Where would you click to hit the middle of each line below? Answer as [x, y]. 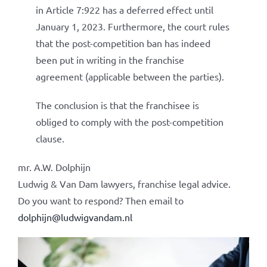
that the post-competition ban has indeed [123, 43]
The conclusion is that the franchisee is [117, 105]
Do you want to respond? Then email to [100, 200]
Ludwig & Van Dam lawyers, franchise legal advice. [124, 184]
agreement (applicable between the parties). [130, 76]
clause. [50, 138]
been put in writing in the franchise [110, 60]
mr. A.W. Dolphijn [54, 167]
